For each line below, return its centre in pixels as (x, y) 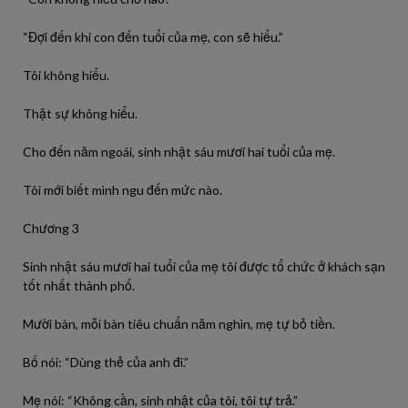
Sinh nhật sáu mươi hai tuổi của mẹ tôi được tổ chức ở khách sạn (204, 266)
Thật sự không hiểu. (80, 113)
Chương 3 (51, 228)
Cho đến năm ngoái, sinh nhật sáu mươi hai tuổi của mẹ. (179, 152)
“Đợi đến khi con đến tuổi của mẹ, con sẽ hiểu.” (153, 37)
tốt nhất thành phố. (79, 286)
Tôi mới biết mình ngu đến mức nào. (122, 190)
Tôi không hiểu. (66, 75)
